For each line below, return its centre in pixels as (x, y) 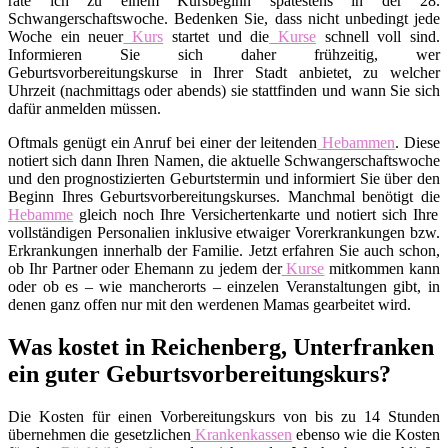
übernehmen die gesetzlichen (99, 434)
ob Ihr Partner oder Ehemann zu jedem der (145, 268)
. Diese (418, 142)
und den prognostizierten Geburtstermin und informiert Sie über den (224, 178)
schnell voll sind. (378, 36)
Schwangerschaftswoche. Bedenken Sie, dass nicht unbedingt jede (224, 18)
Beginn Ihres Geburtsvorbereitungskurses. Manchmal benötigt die (224, 196)
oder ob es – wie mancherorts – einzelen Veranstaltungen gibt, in (224, 286)
